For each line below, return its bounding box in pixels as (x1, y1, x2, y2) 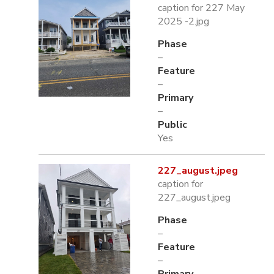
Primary (158, 91, 193, 105)
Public (158, 118, 187, 131)
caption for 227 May (158, 1, 245, 15)
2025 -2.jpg (158, 15, 209, 28)
